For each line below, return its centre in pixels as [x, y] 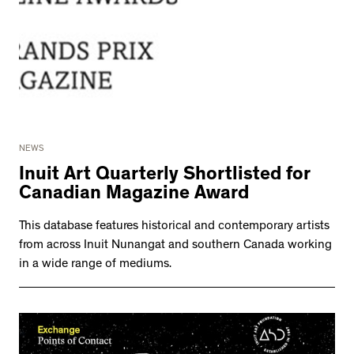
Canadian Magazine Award [134, 196]
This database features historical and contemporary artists [174, 227]
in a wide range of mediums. [95, 265]
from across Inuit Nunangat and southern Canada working [175, 246]
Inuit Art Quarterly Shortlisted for [165, 177]
